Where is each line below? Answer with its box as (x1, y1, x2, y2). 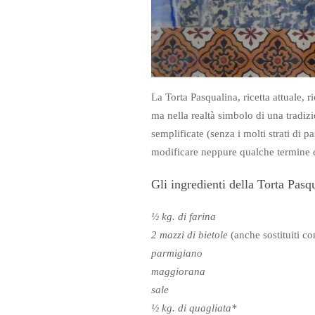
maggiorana (150, 265, 205, 277)
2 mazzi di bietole (150, 229, 231, 240)
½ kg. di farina (150, 210, 216, 222)
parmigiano (150, 247, 202, 259)
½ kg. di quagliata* (150, 302, 237, 314)
